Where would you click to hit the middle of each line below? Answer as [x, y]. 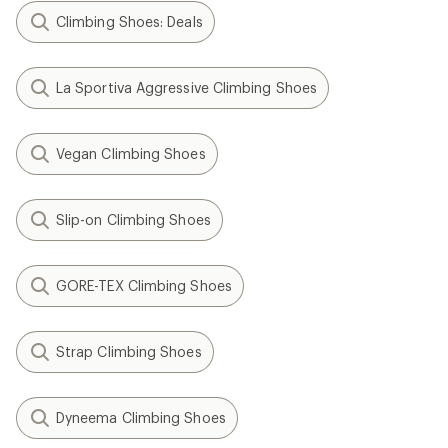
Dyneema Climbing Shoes [141, 417]
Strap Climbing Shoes [129, 351]
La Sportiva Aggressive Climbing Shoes [186, 87]
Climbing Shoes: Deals [129, 21]
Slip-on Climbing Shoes [133, 219]
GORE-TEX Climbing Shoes [144, 285]
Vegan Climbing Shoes [131, 153]
